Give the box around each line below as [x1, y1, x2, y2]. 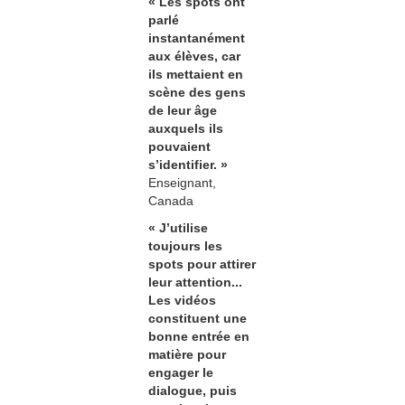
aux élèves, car [148, 49, 240, 64]
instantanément [148, 31, 245, 46]
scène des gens [148, 85, 246, 100]
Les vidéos [148, 293, 216, 308]
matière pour [148, 347, 226, 363]
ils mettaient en [148, 67, 243, 82]
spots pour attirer [148, 257, 256, 272]
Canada [148, 193, 193, 209]
